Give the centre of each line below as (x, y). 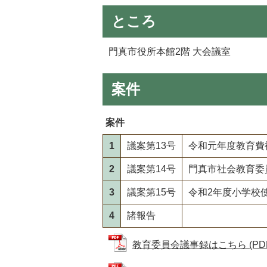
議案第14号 (151, 169)
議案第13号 (151, 145)
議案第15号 (151, 192)
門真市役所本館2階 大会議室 (170, 52)
